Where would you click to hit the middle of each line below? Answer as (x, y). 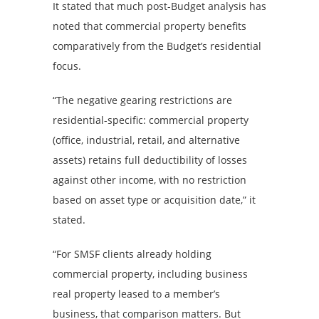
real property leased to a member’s (136, 293)
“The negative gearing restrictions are (142, 100)
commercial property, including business (150, 273)
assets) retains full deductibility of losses (150, 159)
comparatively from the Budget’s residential (157, 46)
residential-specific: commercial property (151, 120)
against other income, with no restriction (150, 179)
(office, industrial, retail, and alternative (146, 140)
